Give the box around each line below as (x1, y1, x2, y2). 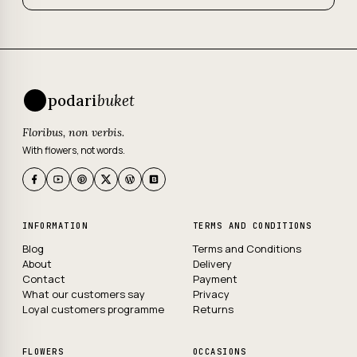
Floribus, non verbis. (22, 125, 124, 139)
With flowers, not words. (22, 143, 125, 157)
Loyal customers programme (22, 302, 164, 316)
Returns (193, 302, 233, 316)
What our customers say (22, 287, 145, 301)
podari (48, 91, 97, 110)
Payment (193, 272, 237, 286)
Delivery (193, 257, 232, 271)
